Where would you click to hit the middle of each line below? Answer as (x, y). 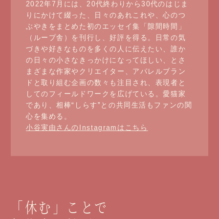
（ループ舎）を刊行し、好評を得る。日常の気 (106, 38)
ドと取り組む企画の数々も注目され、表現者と (106, 83)
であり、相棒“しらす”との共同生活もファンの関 (109, 105)
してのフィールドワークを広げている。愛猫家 (106, 94)
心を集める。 (49, 116)
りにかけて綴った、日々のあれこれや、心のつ (106, 15)
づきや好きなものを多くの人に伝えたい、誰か (106, 49)
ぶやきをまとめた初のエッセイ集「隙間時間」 (106, 26)
